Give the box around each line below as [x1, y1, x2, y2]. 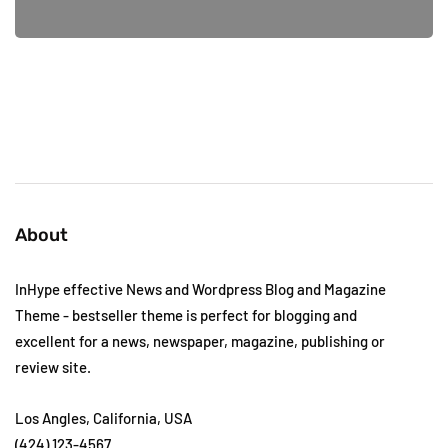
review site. [15, 358, 91, 376]
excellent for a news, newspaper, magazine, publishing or [15, 332, 385, 350]
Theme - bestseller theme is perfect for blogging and [15, 306, 357, 324]
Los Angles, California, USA [15, 409, 192, 427]
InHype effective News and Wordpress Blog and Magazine [15, 280, 386, 298]
